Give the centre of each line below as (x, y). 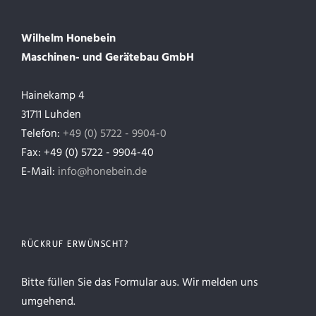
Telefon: (42, 134)
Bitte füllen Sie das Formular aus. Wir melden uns (140, 283)
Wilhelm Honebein (68, 39)
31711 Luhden (51, 115)
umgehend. (48, 302)
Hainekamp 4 (53, 96)
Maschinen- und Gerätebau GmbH (108, 58)
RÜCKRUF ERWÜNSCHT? (75, 244)
